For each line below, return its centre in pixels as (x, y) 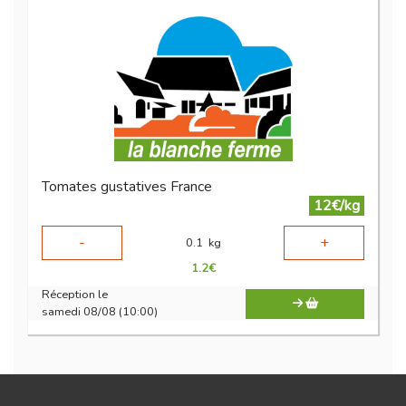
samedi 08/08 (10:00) (100, 312)
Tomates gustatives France (127, 187)
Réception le (75, 295)
